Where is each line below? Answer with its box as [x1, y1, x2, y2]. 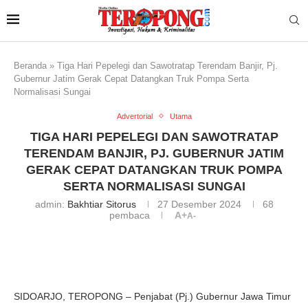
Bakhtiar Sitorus [67, 198, 136, 210]
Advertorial [116, 111, 153, 120]
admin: [34, 198, 67, 210]
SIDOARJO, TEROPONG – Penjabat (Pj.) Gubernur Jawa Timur [14, 290, 291, 302]
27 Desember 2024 [157, 198, 241, 210]
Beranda [14, 60, 47, 71]
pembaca [109, 209, 150, 221]
